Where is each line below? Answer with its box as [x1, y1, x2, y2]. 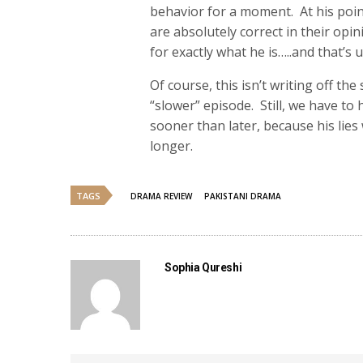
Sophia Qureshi [164, 260, 242, 274]
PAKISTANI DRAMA [204, 190, 281, 202]
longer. [150, 136, 193, 155]
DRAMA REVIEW [130, 190, 192, 202]
